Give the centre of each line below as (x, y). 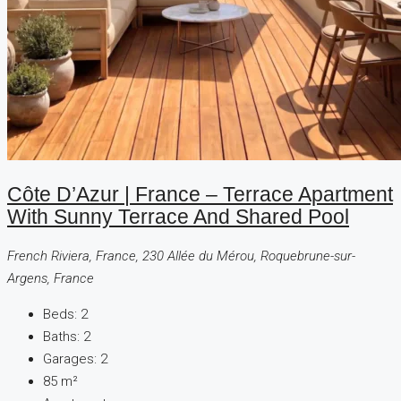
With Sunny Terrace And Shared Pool (178, 218)
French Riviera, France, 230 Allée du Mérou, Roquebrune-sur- (181, 256)
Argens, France (51, 279)
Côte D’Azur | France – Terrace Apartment (200, 195)
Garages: (70, 359)
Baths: (61, 337)
